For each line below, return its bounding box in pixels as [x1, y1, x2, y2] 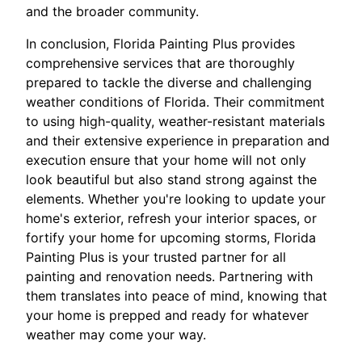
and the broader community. [26, 2, 199, 19]
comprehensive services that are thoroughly [26, 54, 295, 71]
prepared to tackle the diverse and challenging [26, 74, 312, 90]
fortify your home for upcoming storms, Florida [26, 229, 316, 246]
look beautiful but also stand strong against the [26, 170, 317, 187]
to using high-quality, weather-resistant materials [26, 112, 325, 129]
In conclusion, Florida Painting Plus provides [26, 35, 295, 52]
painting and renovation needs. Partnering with [26, 267, 313, 284]
